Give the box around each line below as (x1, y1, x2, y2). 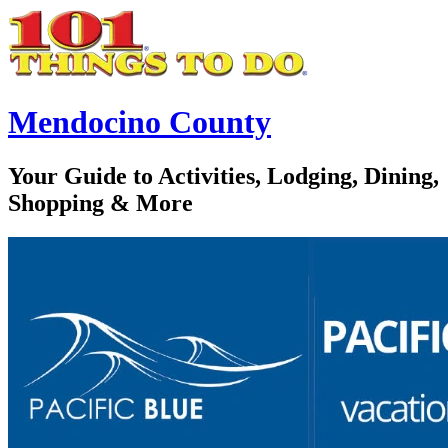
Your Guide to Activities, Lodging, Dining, (8, 162, 439, 189)
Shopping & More (8, 189, 193, 216)
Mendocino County (8, 104, 271, 141)
